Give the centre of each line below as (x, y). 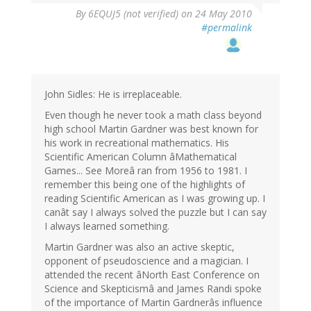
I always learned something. (107, 226)
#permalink (227, 28)
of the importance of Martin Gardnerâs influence (153, 303)
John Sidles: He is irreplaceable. (113, 94)
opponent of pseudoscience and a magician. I (146, 261)
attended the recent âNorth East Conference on (152, 275)
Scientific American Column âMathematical (141, 157)
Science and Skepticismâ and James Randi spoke (153, 289)
